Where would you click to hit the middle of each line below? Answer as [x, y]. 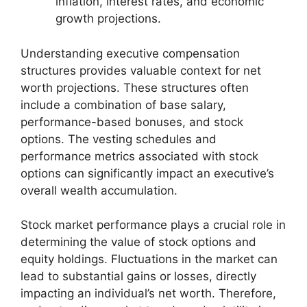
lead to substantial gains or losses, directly [138, 277]
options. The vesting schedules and [119, 139]
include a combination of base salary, [123, 105]
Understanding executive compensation [130, 53]
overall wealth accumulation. [99, 190]
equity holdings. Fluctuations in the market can [149, 259]
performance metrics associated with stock [139, 156]
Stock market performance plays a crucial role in [153, 225]
